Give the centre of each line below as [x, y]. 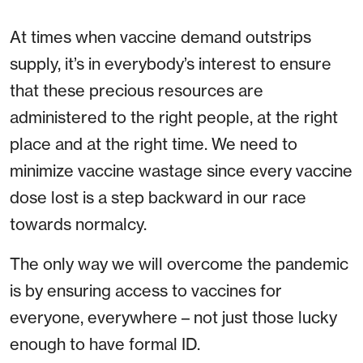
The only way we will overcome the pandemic [179, 264]
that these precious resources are [137, 91]
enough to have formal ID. [105, 344]
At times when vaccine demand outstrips [160, 37]
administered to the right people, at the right [174, 117]
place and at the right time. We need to [154, 144]
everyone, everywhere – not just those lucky [173, 318]
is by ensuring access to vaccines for [146, 291]
